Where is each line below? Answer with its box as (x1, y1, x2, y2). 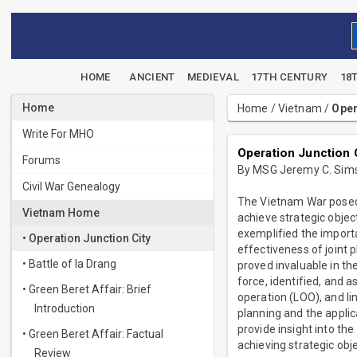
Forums (22, 154, 61, 167)
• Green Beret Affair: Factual (22, 328, 163, 340)
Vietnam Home (22, 206, 100, 219)
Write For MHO (22, 127, 94, 140)
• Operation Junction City (22, 232, 151, 245)
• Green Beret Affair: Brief (22, 283, 151, 296)
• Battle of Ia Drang (22, 257, 116, 270)
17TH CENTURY (251, 71, 328, 83)
